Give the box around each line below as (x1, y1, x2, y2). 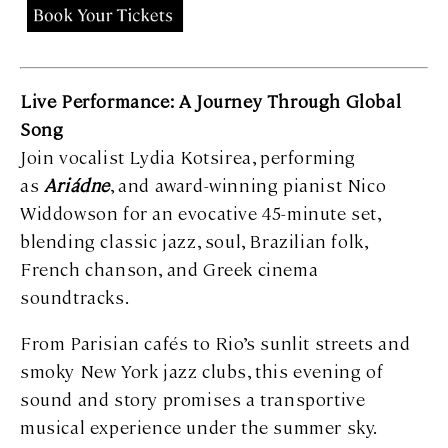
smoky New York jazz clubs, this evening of (20, 358, 384, 382)
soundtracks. (20, 284, 130, 308)
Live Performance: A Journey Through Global (20, 88, 402, 112)
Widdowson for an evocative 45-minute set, (20, 200, 381, 224)
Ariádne (43, 172, 111, 196)
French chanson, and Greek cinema (20, 256, 319, 280)
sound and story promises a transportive (20, 386, 366, 410)
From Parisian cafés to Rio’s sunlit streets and (20, 330, 411, 354)
